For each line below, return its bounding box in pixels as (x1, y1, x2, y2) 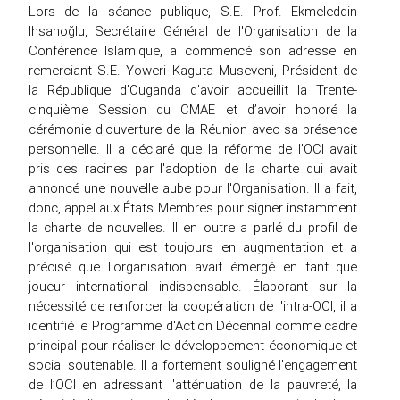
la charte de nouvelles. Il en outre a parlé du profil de (28, 218, 358, 236)
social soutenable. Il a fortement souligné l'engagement (28, 355, 358, 373)
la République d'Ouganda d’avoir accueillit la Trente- (28, 80, 358, 98)
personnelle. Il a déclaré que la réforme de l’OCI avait (28, 139, 358, 157)
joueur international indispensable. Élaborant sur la (28, 277, 358, 295)
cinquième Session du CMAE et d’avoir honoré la (28, 100, 358, 118)
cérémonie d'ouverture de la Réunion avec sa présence (28, 120, 358, 137)
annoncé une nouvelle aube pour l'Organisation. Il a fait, (28, 179, 358, 196)
